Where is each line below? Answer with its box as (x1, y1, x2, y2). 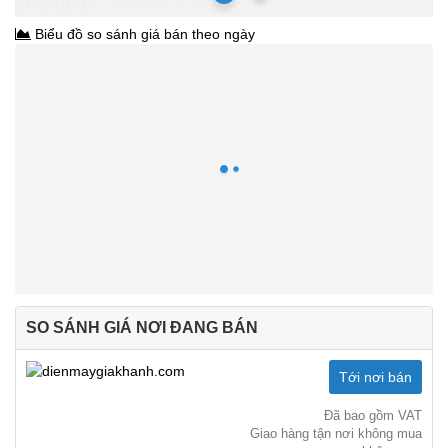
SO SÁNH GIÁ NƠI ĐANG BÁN (26, 318, 258, 336)
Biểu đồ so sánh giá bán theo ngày (31, 25, 255, 42)
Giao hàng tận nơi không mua (250, 425, 422, 441)
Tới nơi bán (339, 368, 412, 385)
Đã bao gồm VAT (324, 407, 422, 423)
